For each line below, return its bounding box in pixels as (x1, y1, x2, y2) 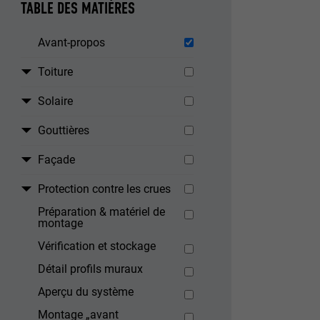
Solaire (38, 94, 74, 109)
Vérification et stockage (38, 239, 156, 254)
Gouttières (38, 124, 90, 138)
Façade (38, 153, 76, 167)
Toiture (38, 65, 74, 79)
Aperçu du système (38, 285, 134, 299)
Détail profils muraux (38, 262, 144, 276)
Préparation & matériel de (38, 205, 166, 219)
